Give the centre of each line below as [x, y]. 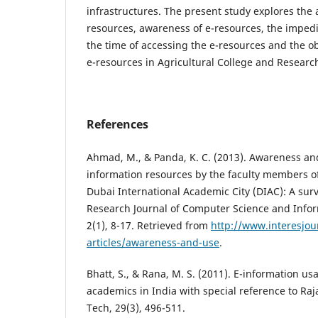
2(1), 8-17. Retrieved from [149, 225]
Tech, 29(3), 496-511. [136, 307]
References [117, 124]
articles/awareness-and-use [153, 242]
